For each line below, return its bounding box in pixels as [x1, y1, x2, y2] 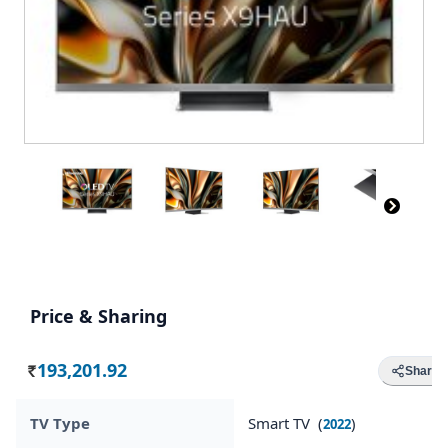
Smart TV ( [248, 412, 323, 433]
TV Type [30, 412, 90, 433]
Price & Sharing [30, 303, 167, 328]
